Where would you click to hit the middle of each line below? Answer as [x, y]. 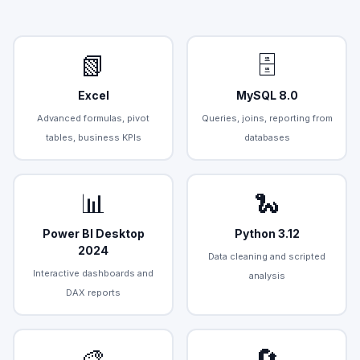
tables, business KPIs [93, 137]
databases [267, 137]
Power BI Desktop [93, 233]
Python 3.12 [267, 233]
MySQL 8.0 [267, 95]
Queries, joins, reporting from [267, 118]
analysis [267, 275]
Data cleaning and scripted [267, 256]
